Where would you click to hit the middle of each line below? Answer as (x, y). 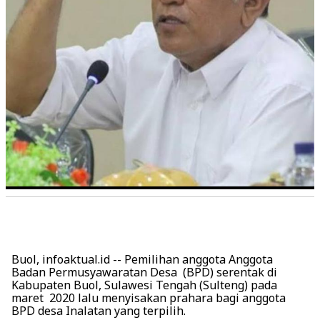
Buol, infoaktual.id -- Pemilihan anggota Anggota (142, 260)
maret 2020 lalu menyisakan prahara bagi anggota (149, 298)
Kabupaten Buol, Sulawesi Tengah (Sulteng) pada (144, 285)
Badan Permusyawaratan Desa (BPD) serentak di (144, 272)
